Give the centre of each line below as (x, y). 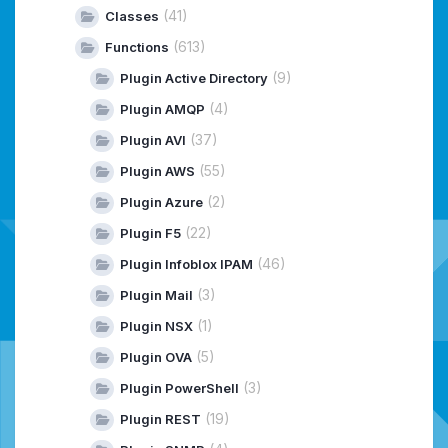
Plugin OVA (156, 356)
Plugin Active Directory (194, 77)
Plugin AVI (153, 139)
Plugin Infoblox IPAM (186, 263)
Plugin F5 (150, 232)
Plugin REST (160, 418)
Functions (137, 46)
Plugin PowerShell (179, 387)
